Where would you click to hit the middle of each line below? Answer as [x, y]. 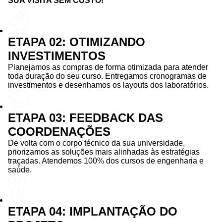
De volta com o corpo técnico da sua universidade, [96, 143]
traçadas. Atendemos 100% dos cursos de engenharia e [106, 161]
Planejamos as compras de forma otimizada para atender [108, 67]
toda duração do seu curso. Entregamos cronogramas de [107, 76]
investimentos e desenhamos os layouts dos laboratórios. [108, 85]
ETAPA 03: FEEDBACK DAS [85, 118]
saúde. [20, 170]
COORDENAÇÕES [59, 132]
